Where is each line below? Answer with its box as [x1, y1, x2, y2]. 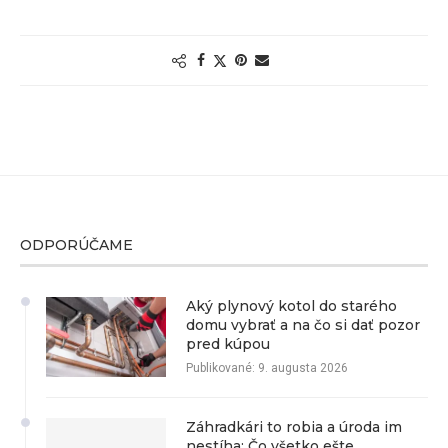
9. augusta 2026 [255, 361, 348, 376]
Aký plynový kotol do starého [186, 297, 397, 316]
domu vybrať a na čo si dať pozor [186, 316, 420, 335]
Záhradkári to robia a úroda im [186, 418, 402, 437]
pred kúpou [186, 335, 270, 354]
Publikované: [186, 361, 255, 376]
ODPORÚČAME [20, 236, 133, 255]
